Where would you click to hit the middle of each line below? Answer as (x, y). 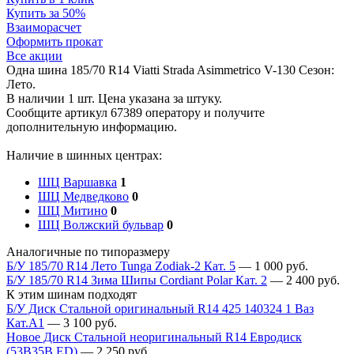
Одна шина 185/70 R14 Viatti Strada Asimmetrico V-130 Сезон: (170, 70)
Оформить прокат (55, 41)
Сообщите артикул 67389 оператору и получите (136, 112)
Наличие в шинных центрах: (84, 155)
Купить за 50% (46, 13)
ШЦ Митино (73, 210)
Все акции (34, 55)
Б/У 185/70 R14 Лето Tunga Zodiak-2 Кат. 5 (121, 265)
